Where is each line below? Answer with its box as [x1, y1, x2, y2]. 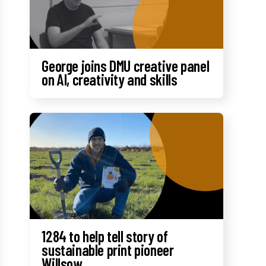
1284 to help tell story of [42, 227, 168, 246]
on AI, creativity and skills [42, 70, 178, 89]
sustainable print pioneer [42, 240, 174, 259]
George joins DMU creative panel [42, 56, 210, 75]
